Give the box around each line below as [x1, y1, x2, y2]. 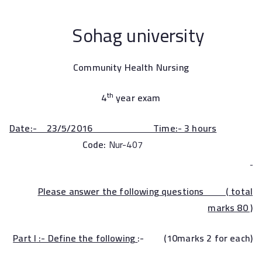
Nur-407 [108, 136, 143, 153]
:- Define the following [36, 229, 138, 247]
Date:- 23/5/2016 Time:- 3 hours [9, 119, 217, 137]
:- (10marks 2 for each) [137, 229, 253, 247]
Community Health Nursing [73, 58, 189, 76]
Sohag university [9, 18, 204, 53]
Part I [13, 229, 37, 247]
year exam [113, 89, 161, 106]
